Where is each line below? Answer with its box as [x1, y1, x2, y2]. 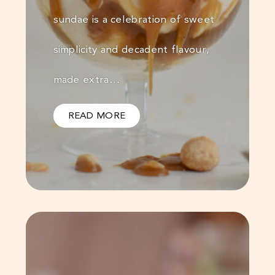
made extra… [53, 73, 120, 86]
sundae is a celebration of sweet [53, 13, 215, 26]
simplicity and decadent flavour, [53, 43, 210, 56]
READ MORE [68, 110, 126, 122]
